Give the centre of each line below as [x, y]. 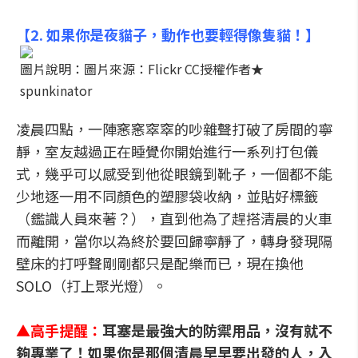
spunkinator [56, 90]
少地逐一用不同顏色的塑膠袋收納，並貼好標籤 [167, 196]
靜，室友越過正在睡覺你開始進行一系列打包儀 [167, 151]
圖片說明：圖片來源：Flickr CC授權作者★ [142, 69]
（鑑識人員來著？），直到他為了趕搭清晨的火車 [174, 218]
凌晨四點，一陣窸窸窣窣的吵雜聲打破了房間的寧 [174, 129]
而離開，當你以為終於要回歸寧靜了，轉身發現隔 [174, 241]
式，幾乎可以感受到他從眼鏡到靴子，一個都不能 [174, 173]
